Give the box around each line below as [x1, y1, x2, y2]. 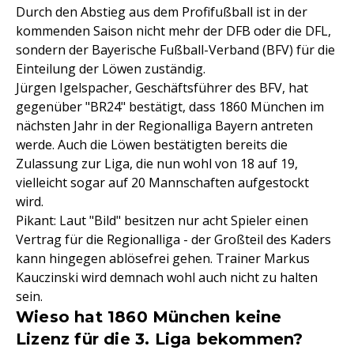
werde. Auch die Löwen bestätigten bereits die [16, 136, 288, 154]
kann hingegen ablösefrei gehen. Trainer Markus [16, 250, 310, 268]
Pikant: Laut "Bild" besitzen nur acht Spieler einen [16, 212, 308, 230]
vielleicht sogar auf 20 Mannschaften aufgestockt [16, 174, 309, 192]
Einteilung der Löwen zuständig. [16, 60, 205, 78]
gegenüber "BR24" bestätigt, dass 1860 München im [16, 98, 324, 116]
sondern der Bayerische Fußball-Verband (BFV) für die [16, 41, 335, 59]
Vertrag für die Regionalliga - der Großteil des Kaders [16, 231, 331, 249]
